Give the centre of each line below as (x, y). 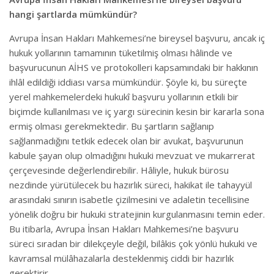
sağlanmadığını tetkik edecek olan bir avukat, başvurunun (126, 141)
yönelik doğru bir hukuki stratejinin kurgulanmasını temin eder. (137, 214)
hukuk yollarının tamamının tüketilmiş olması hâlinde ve (121, 53)
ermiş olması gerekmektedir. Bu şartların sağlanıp (112, 126)
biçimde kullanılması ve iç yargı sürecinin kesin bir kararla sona (137, 111)
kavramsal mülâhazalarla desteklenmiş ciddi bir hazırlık (121, 258)
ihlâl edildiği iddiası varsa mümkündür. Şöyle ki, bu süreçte (128, 82)
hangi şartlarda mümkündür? (73, 14)
